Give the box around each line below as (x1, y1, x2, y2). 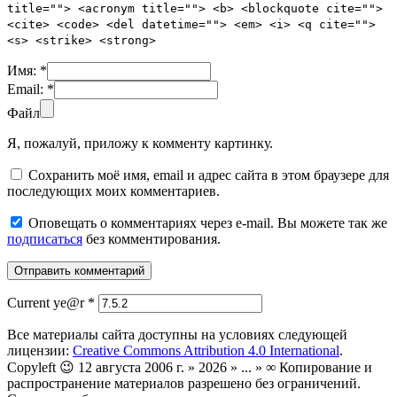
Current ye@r (7, 295, 88, 311)
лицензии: (7, 343, 73, 359)
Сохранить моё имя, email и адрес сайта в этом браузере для (28, 167, 389, 183)
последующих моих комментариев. (7, 183, 220, 199)
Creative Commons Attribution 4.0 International (73, 343, 339, 359)
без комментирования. (82, 231, 221, 247)
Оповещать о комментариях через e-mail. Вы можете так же (25, 215, 387, 231)
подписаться (7, 231, 82, 247)
